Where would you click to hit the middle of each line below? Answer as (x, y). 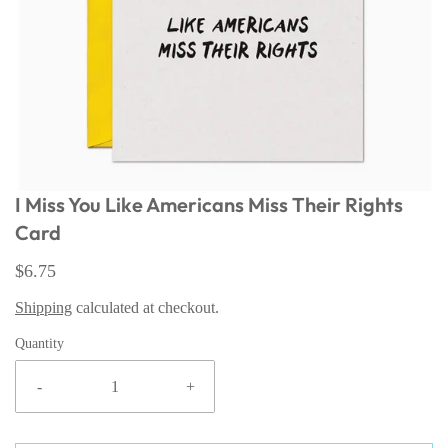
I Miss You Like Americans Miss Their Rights (209, 204)
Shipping (43, 307)
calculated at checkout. (145, 307)
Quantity (39, 343)
